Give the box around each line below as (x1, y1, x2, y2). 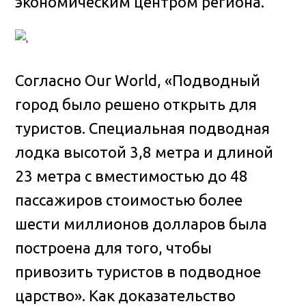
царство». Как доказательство (15, 286, 236, 304)
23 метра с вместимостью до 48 (15, 167, 249, 184)
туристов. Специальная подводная (15, 119, 270, 137)
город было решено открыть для (15, 95, 258, 113)
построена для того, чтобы (15, 238, 212, 256)
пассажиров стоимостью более (15, 191, 243, 208)
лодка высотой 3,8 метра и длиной (15, 143, 274, 161)
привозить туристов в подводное (15, 262, 262, 280)
